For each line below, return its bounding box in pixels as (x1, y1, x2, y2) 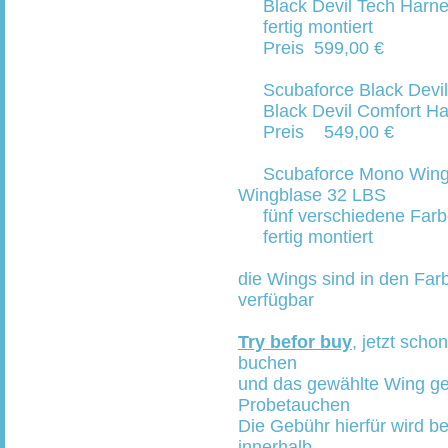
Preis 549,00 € (238, 122, 394, 142)
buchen (238, 353, 297, 373)
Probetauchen (238, 395, 350, 415)
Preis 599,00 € (238, 38, 384, 58)
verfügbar (238, 290, 314, 310)
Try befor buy (238, 332, 352, 352)
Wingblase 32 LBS (238, 185, 386, 205)
